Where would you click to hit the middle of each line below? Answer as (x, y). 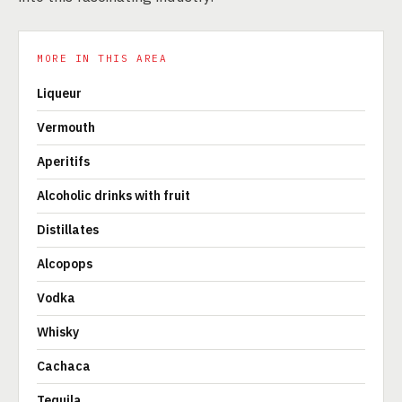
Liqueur (59, 93)
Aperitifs (63, 162)
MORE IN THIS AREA (102, 58)
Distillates (68, 230)
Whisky (58, 332)
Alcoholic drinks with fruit (114, 196)
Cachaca (64, 366)
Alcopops (65, 264)
